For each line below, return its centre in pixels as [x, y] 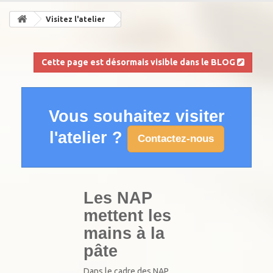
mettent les [127, 215]
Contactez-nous [175, 138]
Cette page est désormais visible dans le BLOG [139, 62]
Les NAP [118, 198]
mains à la [124, 233]
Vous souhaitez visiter [136, 116]
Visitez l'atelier [75, 19]
